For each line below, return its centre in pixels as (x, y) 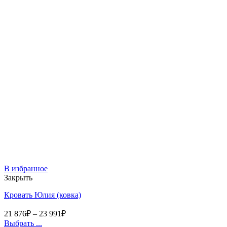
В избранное (26, 168)
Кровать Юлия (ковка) (43, 195)
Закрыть (18, 177)
